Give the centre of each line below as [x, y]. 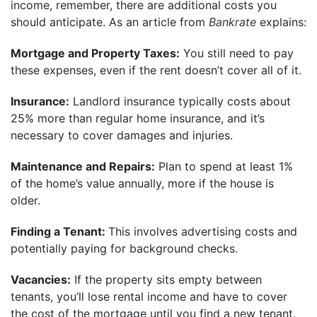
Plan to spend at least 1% [224, 166]
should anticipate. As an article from [110, 22]
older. [25, 200]
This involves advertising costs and [203, 231]
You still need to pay [237, 53]
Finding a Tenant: [59, 231]
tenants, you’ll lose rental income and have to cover [149, 296]
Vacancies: [41, 279]
